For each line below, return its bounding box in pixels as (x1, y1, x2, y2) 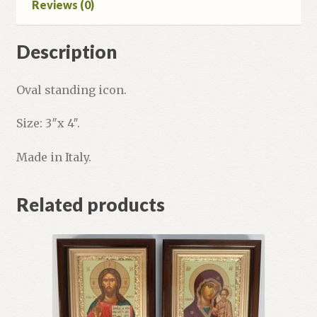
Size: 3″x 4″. (16, 116, 80, 131)
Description (16, 40, 117, 63)
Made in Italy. (16, 149, 91, 164)
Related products (16, 192, 165, 216)
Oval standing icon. (16, 82, 127, 97)
